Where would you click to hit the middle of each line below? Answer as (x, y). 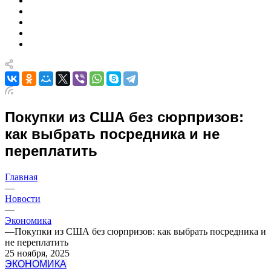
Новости (23, 198)
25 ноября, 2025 (37, 253)
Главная (21, 177)
